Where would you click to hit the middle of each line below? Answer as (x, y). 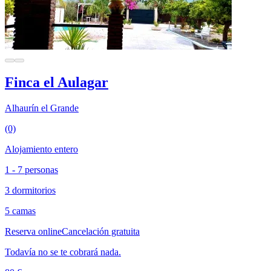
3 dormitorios (30, 191)
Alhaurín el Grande (42, 108)
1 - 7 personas (31, 170)
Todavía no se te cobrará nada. (63, 252)
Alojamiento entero (41, 149)
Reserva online (33, 232)
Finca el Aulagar (57, 83)
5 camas (20, 211)
